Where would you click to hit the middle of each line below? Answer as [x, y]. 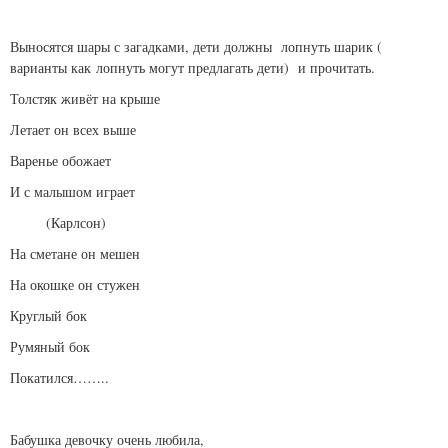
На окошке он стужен [75, 285]
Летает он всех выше [73, 130]
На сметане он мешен [75, 254]
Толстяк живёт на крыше [85, 99]
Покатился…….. [59, 378]
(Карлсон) [58, 223]
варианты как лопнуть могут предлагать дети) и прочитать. [192, 68]
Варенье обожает [60, 161]
